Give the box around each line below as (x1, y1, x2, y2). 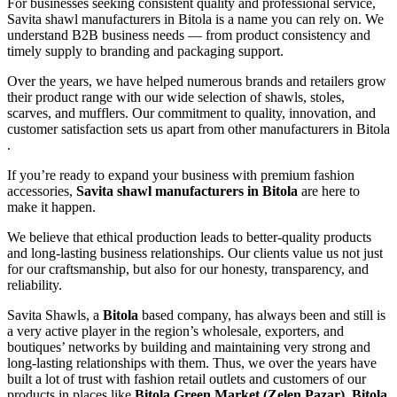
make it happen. (7, 198, 96, 214)
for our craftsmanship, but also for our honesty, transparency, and (7, 261, 369, 276)
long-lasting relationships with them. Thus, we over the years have (7, 354, 377, 370)
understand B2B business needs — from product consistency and (7, 27, 370, 43)
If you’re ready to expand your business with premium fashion (7, 167, 354, 183)
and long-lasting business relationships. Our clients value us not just (7, 245, 383, 261)
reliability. (7, 276, 62, 292)
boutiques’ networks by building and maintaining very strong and (7, 339, 370, 354)
